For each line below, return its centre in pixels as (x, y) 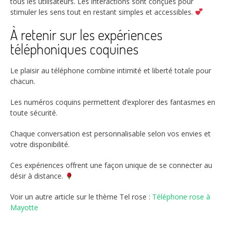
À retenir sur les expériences (86, 35)
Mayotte (24, 208)
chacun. (23, 81)
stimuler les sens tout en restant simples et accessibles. (103, 12)
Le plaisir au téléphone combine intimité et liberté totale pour (111, 71)
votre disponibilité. (40, 145)
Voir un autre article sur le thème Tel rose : (81, 197)
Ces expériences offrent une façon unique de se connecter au (111, 165)
